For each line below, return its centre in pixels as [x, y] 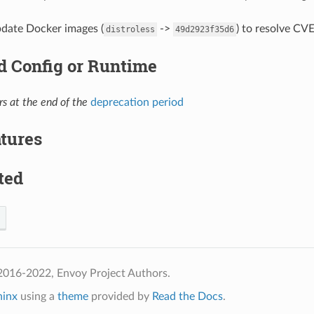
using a [37, 296]
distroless [130, 29]
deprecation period [137, 102]
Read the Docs [187, 296]
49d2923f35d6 [204, 29]
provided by [120, 296]
